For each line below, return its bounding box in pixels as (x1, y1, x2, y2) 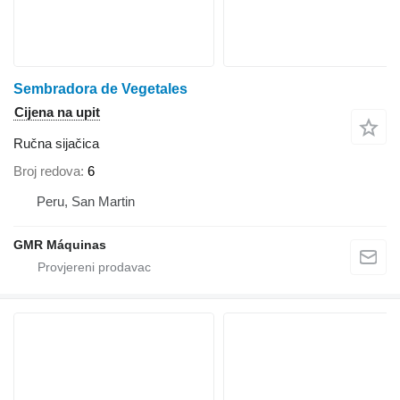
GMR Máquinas (13, 237, 106, 253)
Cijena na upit (14, 104, 100, 120)
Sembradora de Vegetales (13, 80, 187, 96)
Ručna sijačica (13, 135, 99, 151)
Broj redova (13, 163, 80, 179)
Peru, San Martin (37, 194, 135, 210)
